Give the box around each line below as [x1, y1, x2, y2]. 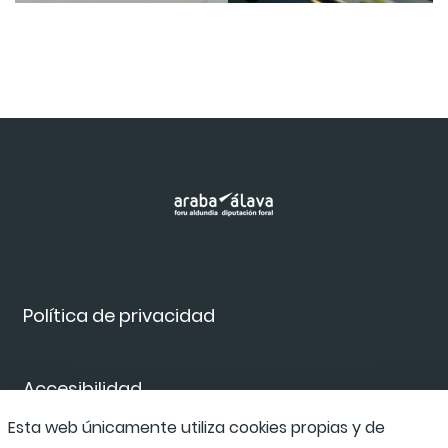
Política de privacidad [23, 303, 215, 328]
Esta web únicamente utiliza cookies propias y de [8, 416, 385, 439]
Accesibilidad [23, 376, 142, 401]
